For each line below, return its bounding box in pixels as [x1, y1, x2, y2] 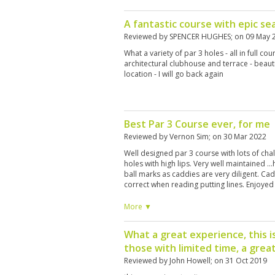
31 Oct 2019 [225, 255, 267, 266]
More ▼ [124, 201, 152, 212]
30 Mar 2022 [223, 131, 266, 142]
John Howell [169, 255, 211, 266]
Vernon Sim [169, 131, 209, 142]
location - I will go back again [124, 69, 223, 79]
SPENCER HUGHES [169, 31, 231, 42]
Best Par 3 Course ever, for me [124, 117, 270, 131]
